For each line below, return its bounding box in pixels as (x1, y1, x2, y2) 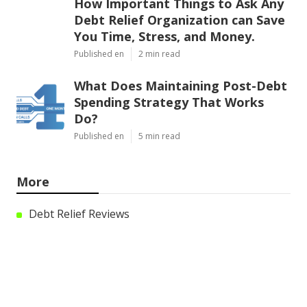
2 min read (138, 48, 180, 60)
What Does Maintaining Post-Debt (74, 77, 287, 95)
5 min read (138, 130, 180, 143)
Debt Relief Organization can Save (74, 12, 285, 29)
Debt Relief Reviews (29, 206, 130, 222)
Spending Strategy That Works (74, 94, 264, 111)
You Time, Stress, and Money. (74, 28, 255, 45)
